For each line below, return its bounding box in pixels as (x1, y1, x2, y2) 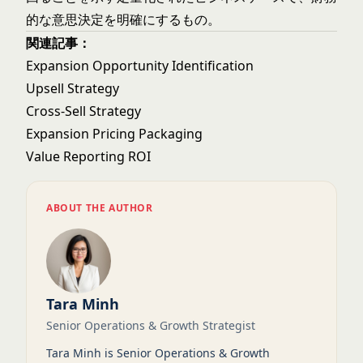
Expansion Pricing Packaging (26, 125, 203, 143)
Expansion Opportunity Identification (26, 57, 254, 75)
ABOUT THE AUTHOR (46, 201, 153, 215)
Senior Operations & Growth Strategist (46, 318, 255, 333)
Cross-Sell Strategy (26, 102, 141, 120)
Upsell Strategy (26, 79, 119, 97)
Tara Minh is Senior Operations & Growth (46, 345, 270, 361)
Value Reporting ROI (26, 147, 151, 165)
